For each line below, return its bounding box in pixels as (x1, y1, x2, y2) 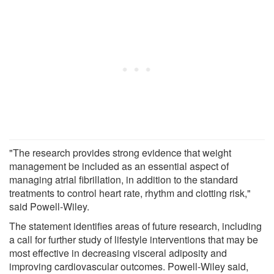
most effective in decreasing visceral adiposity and (9, 245, 227, 260)
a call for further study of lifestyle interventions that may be (9, 232, 258, 246)
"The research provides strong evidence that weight (9, 145, 231, 160)
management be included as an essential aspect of (9, 158, 229, 173)
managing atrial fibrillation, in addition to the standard (9, 172, 238, 187)
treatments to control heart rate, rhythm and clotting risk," (9, 185, 251, 200)
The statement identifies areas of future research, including (9, 218, 262, 233)
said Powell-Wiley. (9, 199, 89, 213)
